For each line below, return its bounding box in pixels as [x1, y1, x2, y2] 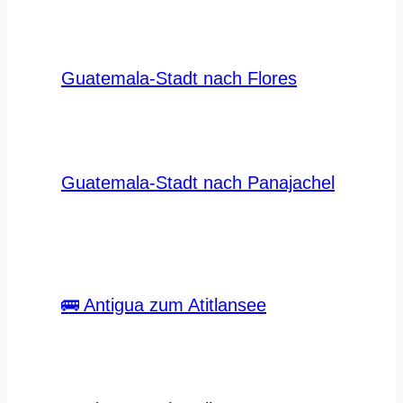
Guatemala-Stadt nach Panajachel [61, 172, 335, 193]
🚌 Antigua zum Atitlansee [61, 294, 266, 315]
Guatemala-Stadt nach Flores [61, 67, 297, 88]
